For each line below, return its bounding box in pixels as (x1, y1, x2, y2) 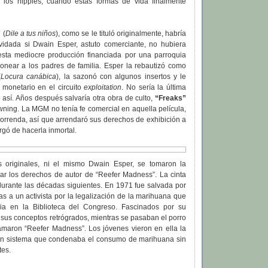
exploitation (84, 83, 122, 92)
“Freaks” (155, 94, 186, 103)
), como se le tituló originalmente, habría (56, 29, 187, 38)
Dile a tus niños (5, 29, 56, 38)
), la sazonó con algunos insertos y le (56, 72, 187, 81)
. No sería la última (121, 83, 187, 92)
